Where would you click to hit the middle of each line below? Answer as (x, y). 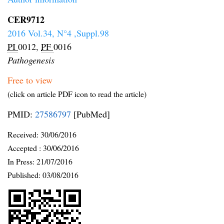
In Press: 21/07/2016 (40, 161)
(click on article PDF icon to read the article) (77, 94)
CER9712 (26, 19)
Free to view (30, 80)
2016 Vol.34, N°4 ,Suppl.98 (58, 33)
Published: (25, 175)
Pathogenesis (31, 60)
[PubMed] (90, 114)
